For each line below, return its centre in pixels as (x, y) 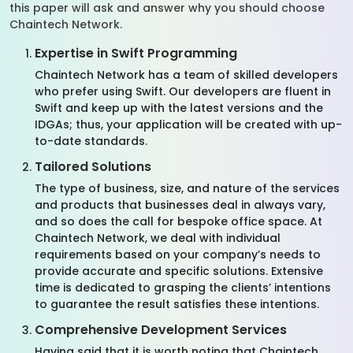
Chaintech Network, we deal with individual (158, 238)
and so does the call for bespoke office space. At (178, 221)
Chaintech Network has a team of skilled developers (186, 75)
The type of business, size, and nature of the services (187, 188)
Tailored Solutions (93, 167)
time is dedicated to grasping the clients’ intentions (183, 288)
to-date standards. (91, 141)
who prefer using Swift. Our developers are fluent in (183, 91)
